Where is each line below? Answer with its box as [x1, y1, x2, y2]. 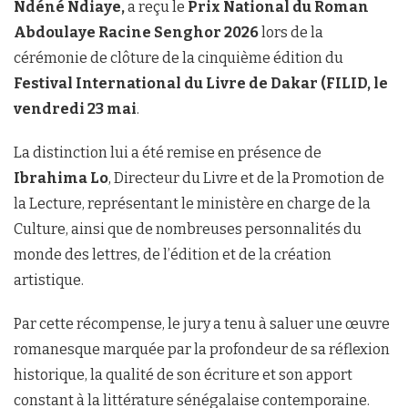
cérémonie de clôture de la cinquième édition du [14, 48, 343, 66]
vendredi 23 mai [14, 99, 137, 117]
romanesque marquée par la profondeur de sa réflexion [14, 340, 390, 358]
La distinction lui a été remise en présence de [14, 143, 321, 161]
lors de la [259, 23, 323, 41]
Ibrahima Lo [14, 168, 108, 187]
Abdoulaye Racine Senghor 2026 [14, 23, 259, 41]
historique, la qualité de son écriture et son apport [14, 365, 352, 383]
